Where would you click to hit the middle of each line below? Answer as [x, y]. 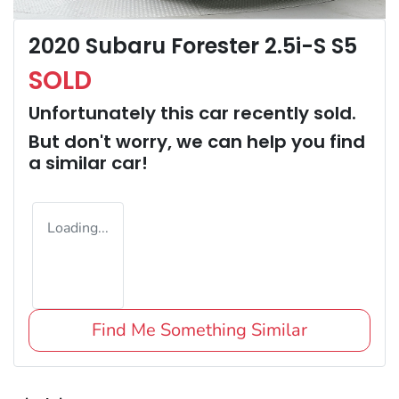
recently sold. [293, 114]
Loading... [78, 228]
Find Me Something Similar [199, 330]
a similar [70, 163]
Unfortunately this [114, 114]
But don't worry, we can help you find [197, 142]
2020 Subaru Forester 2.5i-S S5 [193, 46]
